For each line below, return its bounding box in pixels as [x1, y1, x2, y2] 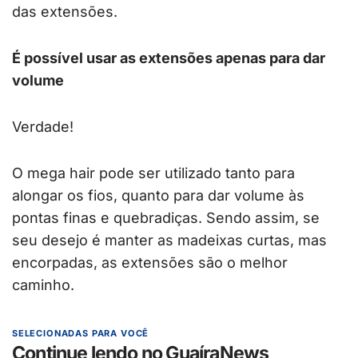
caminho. [12, 276, 74, 294]
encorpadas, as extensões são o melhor [12, 254, 288, 272]
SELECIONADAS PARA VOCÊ [12, 328, 149, 340]
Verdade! [12, 118, 74, 136]
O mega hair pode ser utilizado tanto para [12, 165, 295, 182]
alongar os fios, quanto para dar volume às [12, 187, 304, 205]
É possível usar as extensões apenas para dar [12, 50, 325, 67]
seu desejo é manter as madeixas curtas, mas [12, 232, 327, 249]
